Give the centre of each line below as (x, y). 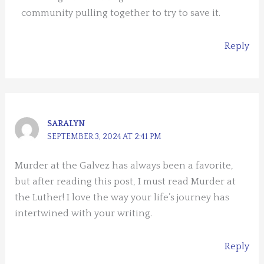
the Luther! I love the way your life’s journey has (122, 197)
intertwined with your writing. (84, 213)
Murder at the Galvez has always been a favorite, (124, 165)
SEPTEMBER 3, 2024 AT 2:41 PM (105, 136)
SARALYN (66, 123)
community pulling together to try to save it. (121, 13)
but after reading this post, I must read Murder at (126, 181)
